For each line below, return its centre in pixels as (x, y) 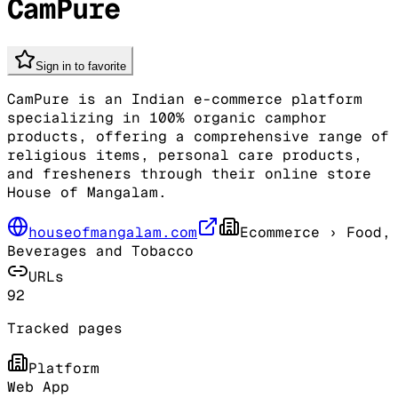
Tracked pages (65, 328)
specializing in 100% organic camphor (167, 117)
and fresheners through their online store (189, 173)
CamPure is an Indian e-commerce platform (185, 99)
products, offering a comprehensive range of (198, 136)
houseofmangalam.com (113, 232)
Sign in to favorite (81, 66)
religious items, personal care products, (185, 155)
